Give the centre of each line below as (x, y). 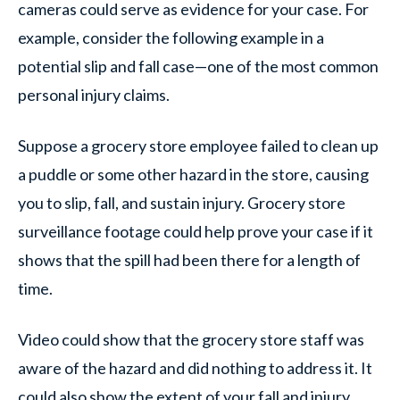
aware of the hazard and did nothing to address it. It (195, 368)
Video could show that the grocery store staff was (191, 339)
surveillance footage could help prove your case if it (196, 231)
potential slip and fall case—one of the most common (198, 66)
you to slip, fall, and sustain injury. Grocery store (182, 203)
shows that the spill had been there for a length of (189, 260)
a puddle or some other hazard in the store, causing (193, 174)
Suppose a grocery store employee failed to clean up (198, 146)
